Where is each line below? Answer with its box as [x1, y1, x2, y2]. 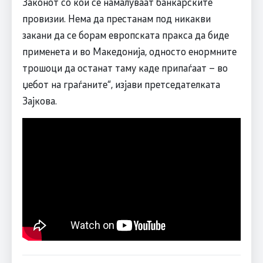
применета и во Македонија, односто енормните [22, 44, 237, 58]
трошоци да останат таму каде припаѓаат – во [22, 60, 228, 74]
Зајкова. [22, 93, 57, 107]
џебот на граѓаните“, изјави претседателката [22, 77, 220, 90]
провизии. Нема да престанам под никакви [22, 11, 211, 25]
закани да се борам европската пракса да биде [22, 28, 229, 41]
